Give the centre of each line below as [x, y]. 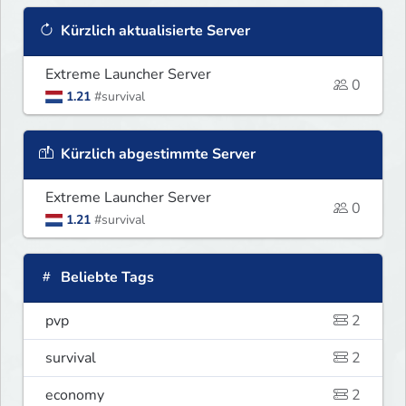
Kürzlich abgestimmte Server [156, 154]
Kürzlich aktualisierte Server [154, 30]
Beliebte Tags [106, 277]
